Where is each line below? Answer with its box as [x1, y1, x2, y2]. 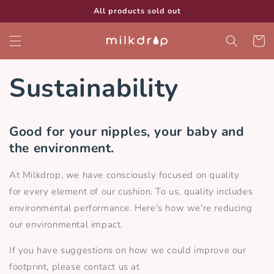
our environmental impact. [9, 218, 126, 231]
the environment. [9, 139, 115, 157]
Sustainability [9, 71, 179, 106]
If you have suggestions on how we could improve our [9, 244, 246, 257]
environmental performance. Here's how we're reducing [9, 202, 253, 215]
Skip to [18, 2, 50, 15]
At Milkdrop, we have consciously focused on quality [9, 169, 240, 182]
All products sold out [93, 6, 181, 16]
